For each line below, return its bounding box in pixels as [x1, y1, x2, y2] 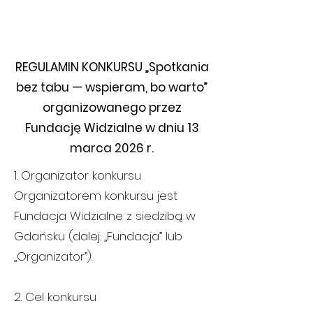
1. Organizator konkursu [14, 167, 141, 184]
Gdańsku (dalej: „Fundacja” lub [14, 228, 182, 245]
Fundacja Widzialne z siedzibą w [14, 208, 196, 224]
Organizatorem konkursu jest [14, 187, 177, 204]
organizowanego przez [42, 99, 182, 116]
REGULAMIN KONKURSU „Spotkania [15, 59, 209, 75]
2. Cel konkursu [14, 289, 96, 305]
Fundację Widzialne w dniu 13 [24, 119, 199, 136]
